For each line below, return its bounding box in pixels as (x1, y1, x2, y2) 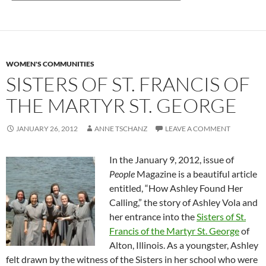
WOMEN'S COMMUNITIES (6, 59, 94, 68)
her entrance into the (109, 211, 197, 222)
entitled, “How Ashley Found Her (109, 182, 243, 194)
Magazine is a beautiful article (135, 168, 257, 179)
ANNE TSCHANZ (94, 124, 147, 133)
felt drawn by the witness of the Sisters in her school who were (6, 254, 258, 265)
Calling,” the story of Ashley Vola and (109, 197, 258, 208)
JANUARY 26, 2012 (16, 124, 78, 133)
